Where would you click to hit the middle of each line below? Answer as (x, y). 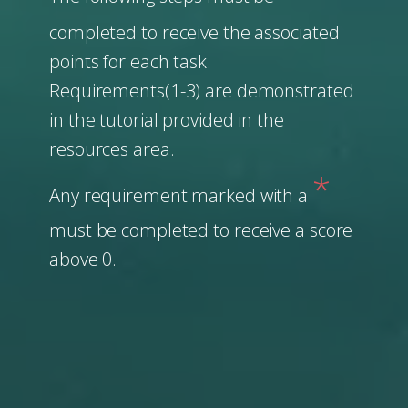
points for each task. (133, 61)
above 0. (83, 259)
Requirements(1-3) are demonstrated (202, 91)
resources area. (112, 149)
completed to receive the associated (194, 32)
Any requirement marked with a (181, 195)
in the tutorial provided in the (167, 120)
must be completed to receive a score (201, 230)
